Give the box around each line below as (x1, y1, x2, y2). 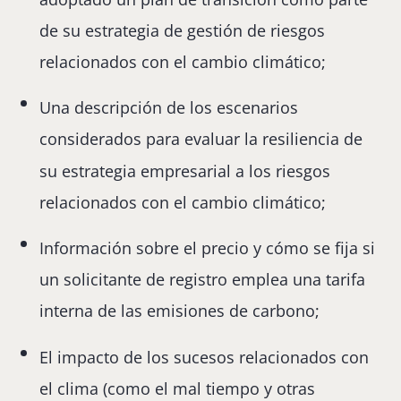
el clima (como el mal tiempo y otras (39, 377, 316, 399)
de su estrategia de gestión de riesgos (39, 20, 326, 42)
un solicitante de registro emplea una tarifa (39, 269, 366, 291)
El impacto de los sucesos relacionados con (39, 346, 370, 368)
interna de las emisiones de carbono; (39, 300, 320, 322)
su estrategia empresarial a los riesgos (39, 159, 331, 182)
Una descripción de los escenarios (39, 97, 299, 119)
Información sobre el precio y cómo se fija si (39, 237, 376, 260)
